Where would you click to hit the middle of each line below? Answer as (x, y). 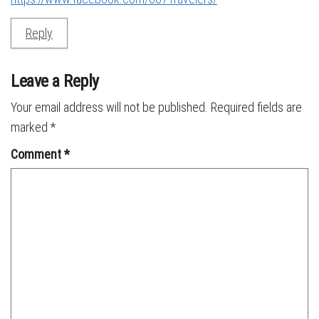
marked (31, 127)
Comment (37, 154)
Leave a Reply (55, 81)
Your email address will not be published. (109, 107)
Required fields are (256, 107)
